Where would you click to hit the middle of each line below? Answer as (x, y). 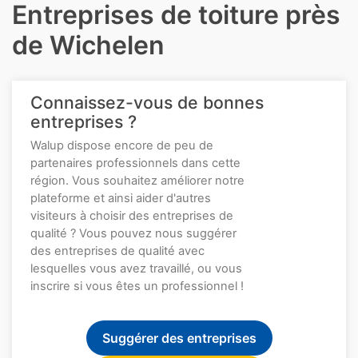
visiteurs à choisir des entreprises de (132, 216)
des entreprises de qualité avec (117, 251)
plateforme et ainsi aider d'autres (121, 198)
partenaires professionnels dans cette (135, 163)
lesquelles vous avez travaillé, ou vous (136, 268)
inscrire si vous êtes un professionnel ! (137, 286)
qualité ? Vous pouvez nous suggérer (133, 233)
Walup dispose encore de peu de (122, 145)
